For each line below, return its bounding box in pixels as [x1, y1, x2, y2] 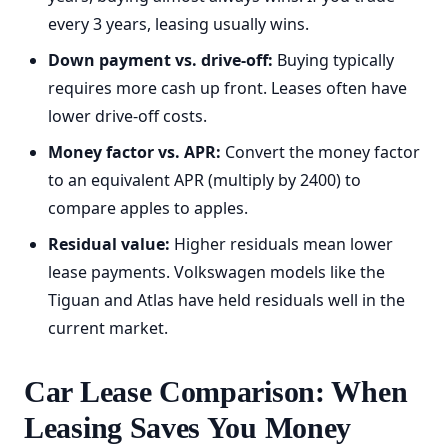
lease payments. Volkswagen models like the [48, 261, 385, 283]
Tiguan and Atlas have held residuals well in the [48, 289, 405, 311]
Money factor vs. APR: [48, 141, 221, 163]
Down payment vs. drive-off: [48, 49, 273, 71]
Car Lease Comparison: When [24, 375, 408, 408]
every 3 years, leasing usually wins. [48, 13, 309, 35]
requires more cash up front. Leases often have [48, 77, 407, 99]
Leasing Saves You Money [24, 411, 352, 444]
